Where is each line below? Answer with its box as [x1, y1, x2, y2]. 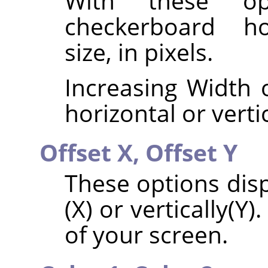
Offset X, [39, 136, 145, 168]
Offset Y [145, 136, 237, 168]
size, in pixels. [64, 35, 213, 68]
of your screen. [64, 218, 228, 250]
